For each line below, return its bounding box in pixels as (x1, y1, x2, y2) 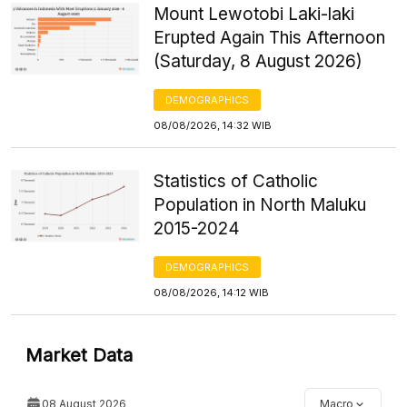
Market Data (25, 343, 133, 366)
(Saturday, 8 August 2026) (154, 50, 363, 72)
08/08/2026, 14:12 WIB (154, 285, 270, 299)
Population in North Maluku (154, 194, 367, 215)
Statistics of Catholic (154, 170, 319, 192)
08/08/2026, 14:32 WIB (154, 118, 273, 132)
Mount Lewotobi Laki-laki (154, 3, 355, 25)
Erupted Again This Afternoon (154, 26, 386, 48)
